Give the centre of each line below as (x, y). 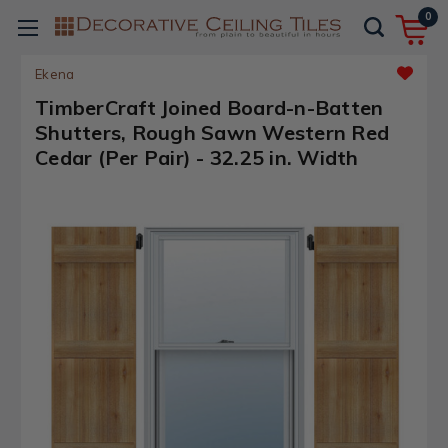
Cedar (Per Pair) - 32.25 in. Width (197, 157)
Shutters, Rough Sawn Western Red (212, 132)
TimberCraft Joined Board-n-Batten (209, 107)
